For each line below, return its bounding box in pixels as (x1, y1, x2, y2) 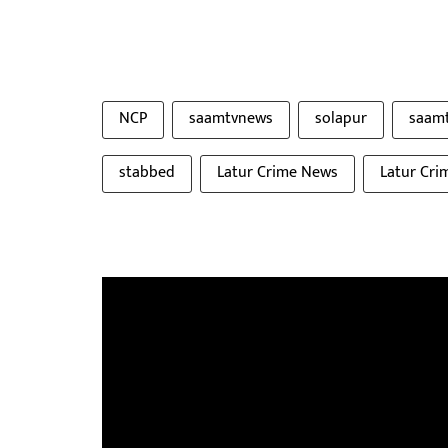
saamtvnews (189, 105, 273, 132)
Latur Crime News (217, 159, 338, 186)
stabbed (119, 159, 175, 186)
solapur (315, 105, 367, 132)
